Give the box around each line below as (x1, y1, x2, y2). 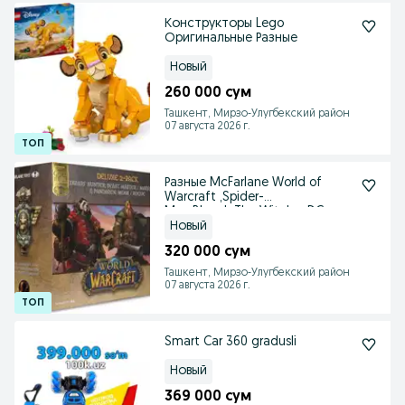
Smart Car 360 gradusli (165, 335, 297, 349)
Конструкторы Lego (165, 17, 284, 31)
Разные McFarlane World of (165, 176, 322, 190)
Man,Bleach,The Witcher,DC (165, 205, 324, 219)
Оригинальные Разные (165, 32, 297, 45)
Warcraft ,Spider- (165, 191, 264, 204)
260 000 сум (165, 86, 251, 100)
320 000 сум (165, 245, 250, 259)
